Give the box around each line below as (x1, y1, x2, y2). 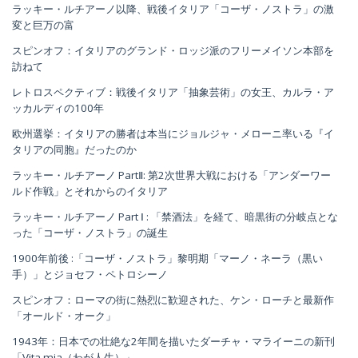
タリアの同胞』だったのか (12, 142, 137, 157)
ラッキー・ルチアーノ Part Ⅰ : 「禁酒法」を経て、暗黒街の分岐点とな (12, 209, 338, 225)
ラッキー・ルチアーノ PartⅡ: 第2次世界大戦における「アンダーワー (12, 168, 331, 183)
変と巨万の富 (12, 18, 74, 33)
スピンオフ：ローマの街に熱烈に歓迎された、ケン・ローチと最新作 (12, 292, 334, 308)
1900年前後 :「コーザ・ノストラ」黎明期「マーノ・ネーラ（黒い (12, 251, 323, 266)
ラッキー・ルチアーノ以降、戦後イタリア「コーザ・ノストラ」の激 (12, 2, 334, 17)
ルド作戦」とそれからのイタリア (12, 184, 168, 199)
